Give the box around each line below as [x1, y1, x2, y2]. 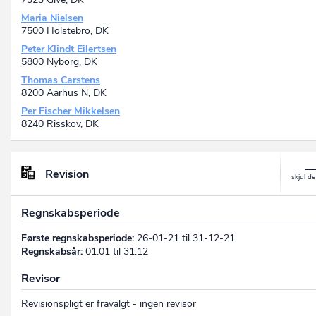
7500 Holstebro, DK [21, 24, 109, 38]
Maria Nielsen [21, 11, 83, 25]
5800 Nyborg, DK [21, 55, 97, 69]
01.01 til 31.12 [83, 244, 148, 258]
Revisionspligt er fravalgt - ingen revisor [21, 296, 196, 310]
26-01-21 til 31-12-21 [134, 231, 235, 245]
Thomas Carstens [21, 73, 100, 87]
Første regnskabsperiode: [21, 231, 134, 245]
